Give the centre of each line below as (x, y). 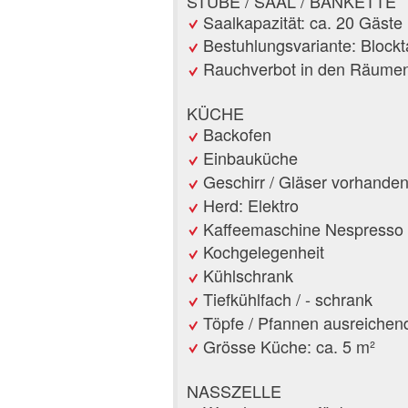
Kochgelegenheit (264, 252)
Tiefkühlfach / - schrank (288, 298)
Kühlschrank (248, 275)
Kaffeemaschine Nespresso (303, 228)
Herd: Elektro (251, 204)
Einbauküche (250, 158)
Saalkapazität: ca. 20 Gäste (303, 21)
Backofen (237, 134)
